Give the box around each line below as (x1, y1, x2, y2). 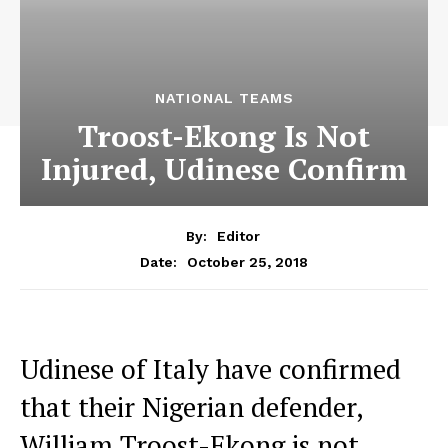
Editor (216, 227, 260, 244)
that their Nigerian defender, (20, 388, 363, 425)
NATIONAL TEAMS (154, 90, 294, 106)
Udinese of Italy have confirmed (20, 350, 401, 387)
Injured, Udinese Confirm (41, 149, 407, 189)
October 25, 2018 (187, 253, 308, 270)
